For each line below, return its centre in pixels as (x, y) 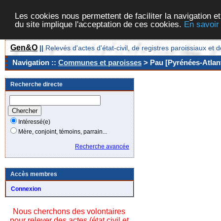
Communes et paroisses (100, 62)
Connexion (26, 189)
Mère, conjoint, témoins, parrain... (63, 132)
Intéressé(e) (34, 122)
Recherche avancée (102, 147)
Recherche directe (37, 84)
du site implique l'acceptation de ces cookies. (99, 24)
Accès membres (34, 174)
